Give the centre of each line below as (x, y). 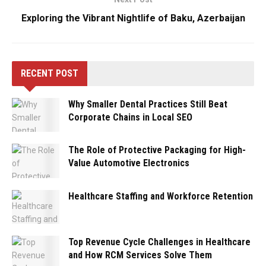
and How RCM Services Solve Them (140, 255)
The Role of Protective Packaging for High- (157, 150)
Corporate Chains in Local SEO (130, 118)
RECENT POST (50, 74)
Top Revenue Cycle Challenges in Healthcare (159, 242)
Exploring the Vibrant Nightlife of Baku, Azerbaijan (133, 18)
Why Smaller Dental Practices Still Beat (148, 104)
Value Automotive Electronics (129, 163)
